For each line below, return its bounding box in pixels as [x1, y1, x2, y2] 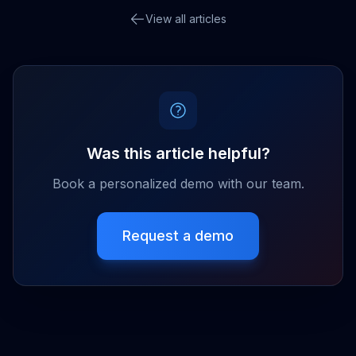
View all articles [145, 11, 226, 25]
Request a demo [122, 226, 234, 244]
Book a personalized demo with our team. [52, 175, 304, 192]
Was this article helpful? [86, 143, 270, 163]
